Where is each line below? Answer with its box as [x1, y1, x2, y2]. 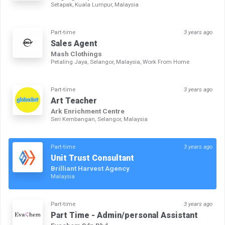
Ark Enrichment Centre [51, 107, 125, 116]
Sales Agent [51, 39, 97, 49]
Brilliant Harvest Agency [51, 164, 130, 173]
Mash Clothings [51, 50, 102, 58]
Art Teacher [51, 96, 97, 106]
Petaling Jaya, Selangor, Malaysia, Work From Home [51, 58, 189, 66]
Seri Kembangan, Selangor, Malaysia [51, 116, 148, 123]
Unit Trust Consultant [51, 153, 134, 163]
